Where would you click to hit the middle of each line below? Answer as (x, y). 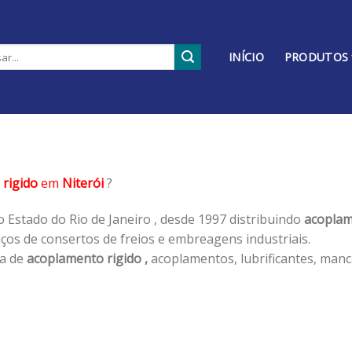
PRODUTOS (316, 57)
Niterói (83, 183)
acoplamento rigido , (87, 258)
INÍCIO (246, 57)
